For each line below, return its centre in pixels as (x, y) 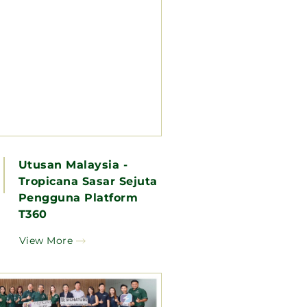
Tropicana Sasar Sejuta (88, 181)
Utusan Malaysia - (73, 164)
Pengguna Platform (78, 197)
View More (46, 240)
